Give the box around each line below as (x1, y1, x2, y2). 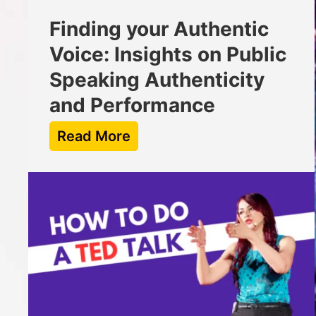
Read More (57, 128, 130, 145)
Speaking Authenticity (49, 68, 265, 92)
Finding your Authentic (49, 17, 269, 42)
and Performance (49, 93, 215, 118)
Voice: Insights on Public (49, 42, 286, 67)
